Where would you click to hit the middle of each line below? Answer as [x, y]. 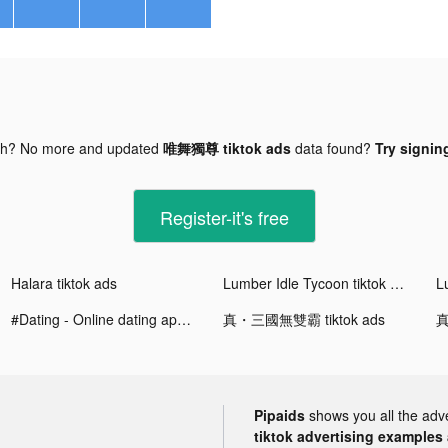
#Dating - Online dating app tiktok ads [184, 318]
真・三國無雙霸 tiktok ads [304, 318]
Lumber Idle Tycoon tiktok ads [397, 282]
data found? [332, 147]
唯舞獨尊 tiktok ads [226, 147]
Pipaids [279, 414]
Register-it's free [224, 216]
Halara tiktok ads [64, 282]
